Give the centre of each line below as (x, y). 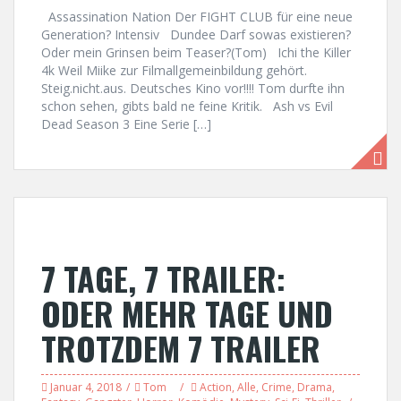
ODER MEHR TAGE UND (187, 313)
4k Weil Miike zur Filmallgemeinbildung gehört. (178, 70)
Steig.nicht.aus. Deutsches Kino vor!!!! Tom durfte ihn (193, 88)
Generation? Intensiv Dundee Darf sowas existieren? (196, 34)
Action (216, 387)
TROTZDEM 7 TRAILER (181, 348)
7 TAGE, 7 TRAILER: (163, 278)
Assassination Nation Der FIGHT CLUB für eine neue (197, 17)
